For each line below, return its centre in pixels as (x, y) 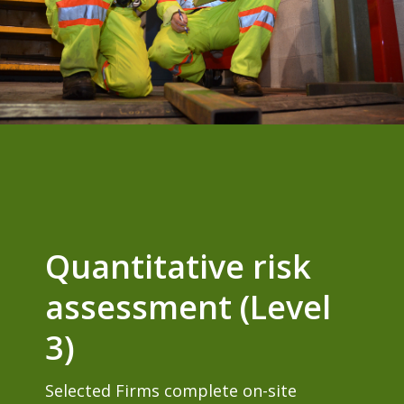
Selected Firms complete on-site (171, 390)
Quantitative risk (178, 266)
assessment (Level (188, 307)
